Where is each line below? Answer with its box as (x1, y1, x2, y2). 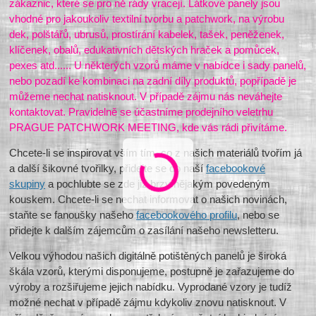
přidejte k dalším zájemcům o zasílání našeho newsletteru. (9, 224, 279, 237)
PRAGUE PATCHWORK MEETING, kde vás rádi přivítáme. (9, 121, 288, 134)
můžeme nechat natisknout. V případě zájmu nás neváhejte (9, 90, 283, 103)
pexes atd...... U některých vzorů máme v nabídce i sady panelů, (9, 59, 307, 72)
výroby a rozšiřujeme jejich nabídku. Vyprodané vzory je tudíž (9, 281, 293, 293)
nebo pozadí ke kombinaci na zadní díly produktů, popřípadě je (9, 75, 297, 87)
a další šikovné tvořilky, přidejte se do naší (9, 162, 207, 175)
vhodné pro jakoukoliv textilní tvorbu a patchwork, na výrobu (9, 13, 285, 25)
